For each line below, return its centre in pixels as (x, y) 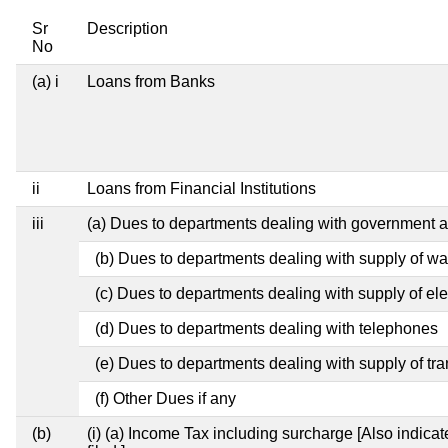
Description (127, 28)
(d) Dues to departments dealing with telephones (266, 328)
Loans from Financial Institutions (201, 188)
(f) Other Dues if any (165, 398)
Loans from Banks (151, 81)
